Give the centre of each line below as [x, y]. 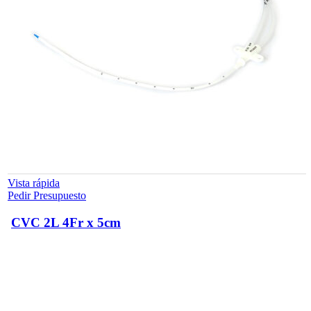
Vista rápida [34, 183]
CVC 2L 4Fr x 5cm [66, 222]
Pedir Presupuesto [47, 196]
